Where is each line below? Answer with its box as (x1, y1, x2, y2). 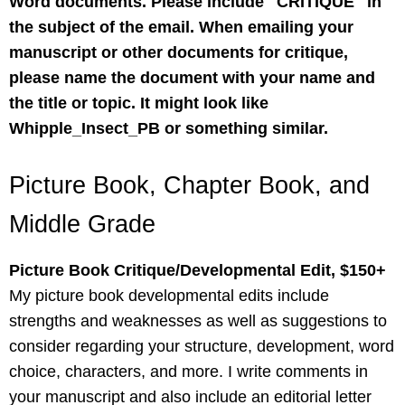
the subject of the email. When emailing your (9, 17, 353, 36)
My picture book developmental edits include (9, 286, 329, 305)
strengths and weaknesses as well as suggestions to (9, 311, 387, 330)
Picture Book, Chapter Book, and (9, 171, 370, 199)
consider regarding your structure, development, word (9, 336, 394, 355)
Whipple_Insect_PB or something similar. (9, 118, 328, 137)
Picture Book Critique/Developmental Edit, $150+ (9, 260, 391, 279)
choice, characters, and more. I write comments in (9, 362, 368, 381)
